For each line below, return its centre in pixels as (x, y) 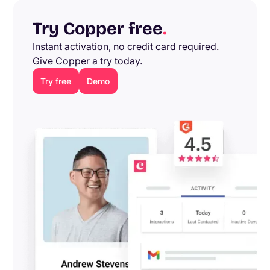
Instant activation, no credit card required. (126, 46)
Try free (56, 81)
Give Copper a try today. (88, 61)
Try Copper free (98, 29)
